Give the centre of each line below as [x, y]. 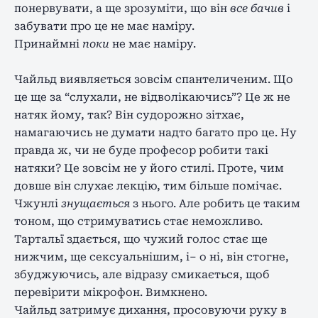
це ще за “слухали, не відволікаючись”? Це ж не [152, 97]
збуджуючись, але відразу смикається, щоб [142, 274]
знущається [95, 203]
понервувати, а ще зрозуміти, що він [122, 8]
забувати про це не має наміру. [104, 26]
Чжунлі [38, 203]
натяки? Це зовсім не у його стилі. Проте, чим [149, 168]
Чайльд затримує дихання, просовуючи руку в [150, 310]
